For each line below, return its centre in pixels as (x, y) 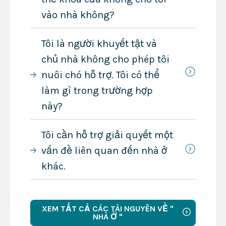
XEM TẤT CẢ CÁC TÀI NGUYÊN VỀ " (107, 208)
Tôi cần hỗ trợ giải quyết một (107, 135)
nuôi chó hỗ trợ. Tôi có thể (100, 75)
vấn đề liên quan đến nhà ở (104, 150)
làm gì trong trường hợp (97, 91)
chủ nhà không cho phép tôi (105, 60)
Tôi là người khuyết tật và (99, 44)
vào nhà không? (78, 15)
